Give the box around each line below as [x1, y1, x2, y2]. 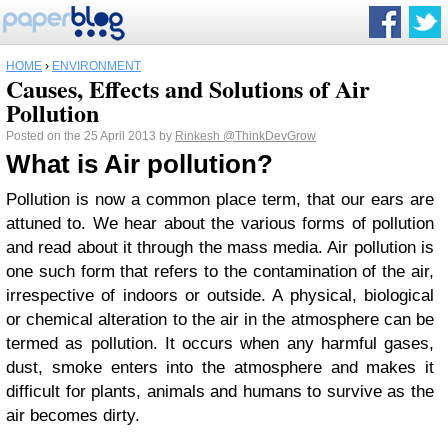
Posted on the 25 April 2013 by [6, 129, 175, 143]
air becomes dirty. [6, 406, 140, 425]
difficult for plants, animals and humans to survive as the [6, 382, 434, 401]
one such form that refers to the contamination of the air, [6, 262, 434, 281]
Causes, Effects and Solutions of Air [6, 71, 370, 106]
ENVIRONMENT [52, 59, 141, 73]
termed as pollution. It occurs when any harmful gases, [6, 334, 434, 353]
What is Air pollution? [6, 150, 273, 178]
